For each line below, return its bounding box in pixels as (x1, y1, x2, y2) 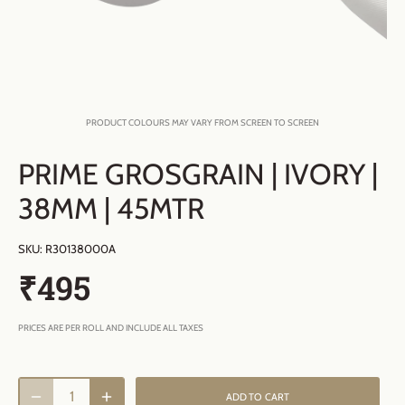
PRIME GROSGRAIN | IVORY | (18, 155, 378, 192)
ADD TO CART (225, 390, 290, 403)
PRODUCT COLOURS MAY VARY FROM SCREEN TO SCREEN (86, 117, 319, 127)
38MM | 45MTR (18, 190, 204, 226)
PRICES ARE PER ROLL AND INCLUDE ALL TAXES (18, 322, 203, 333)
